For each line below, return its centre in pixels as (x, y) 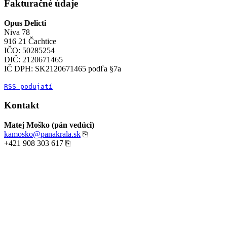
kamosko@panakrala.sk (42, 134)
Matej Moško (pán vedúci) (49, 125)
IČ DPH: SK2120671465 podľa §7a (63, 68)
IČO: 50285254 (29, 50)
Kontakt (22, 105)
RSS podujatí (28, 86)
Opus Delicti (25, 23)
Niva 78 (17, 32)
